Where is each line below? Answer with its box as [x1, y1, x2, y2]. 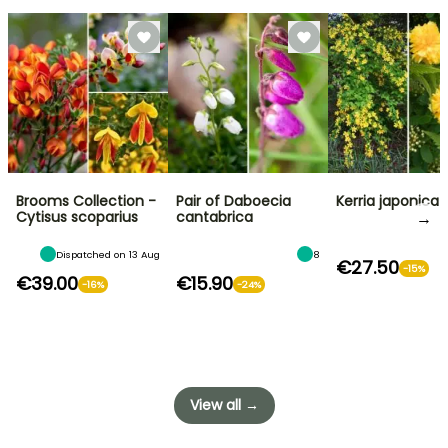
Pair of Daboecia [176, 191, 291, 211]
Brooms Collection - [16, 191, 156, 211]
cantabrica [176, 207, 253, 227]
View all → [189, 395, 259, 415]
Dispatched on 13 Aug [56, 247, 160, 261]
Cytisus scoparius [16, 207, 138, 227]
